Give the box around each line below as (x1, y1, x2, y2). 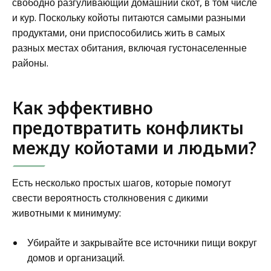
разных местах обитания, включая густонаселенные (12, 41, 247, 54)
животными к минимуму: (12, 206, 121, 220)
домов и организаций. (27, 250, 125, 264)
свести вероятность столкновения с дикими (12, 191, 208, 204)
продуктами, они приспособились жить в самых (12, 25, 225, 39)
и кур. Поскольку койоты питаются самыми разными (12, 10, 246, 24)
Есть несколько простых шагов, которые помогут (12, 175, 231, 189)
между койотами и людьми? (12, 135, 256, 159)
